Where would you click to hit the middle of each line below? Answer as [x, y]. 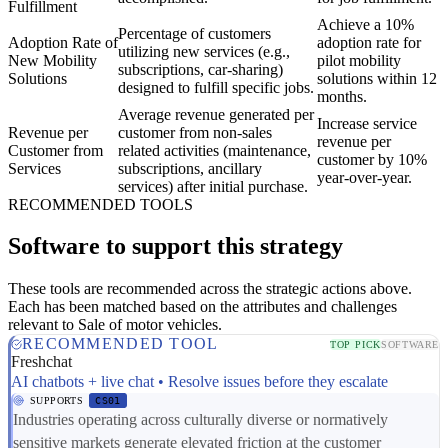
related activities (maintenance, [214, 150]
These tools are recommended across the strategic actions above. [210, 289]
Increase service [367, 123]
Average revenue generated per [216, 114]
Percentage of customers [194, 33]
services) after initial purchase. [213, 186]
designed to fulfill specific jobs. [216, 87]
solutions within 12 [377, 78]
